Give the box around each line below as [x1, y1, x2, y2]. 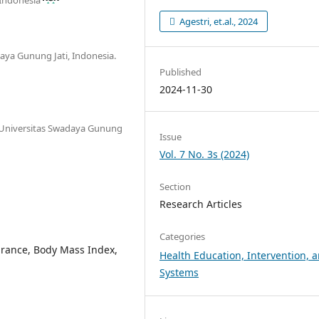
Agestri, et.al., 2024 [177, 14, 258, 28]
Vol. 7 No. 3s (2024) [159, 147, 250, 161]
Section [159, 180, 192, 193]
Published [159, 65, 202, 78]
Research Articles [159, 197, 243, 211]
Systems [159, 266, 199, 280]
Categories [159, 230, 206, 244]
